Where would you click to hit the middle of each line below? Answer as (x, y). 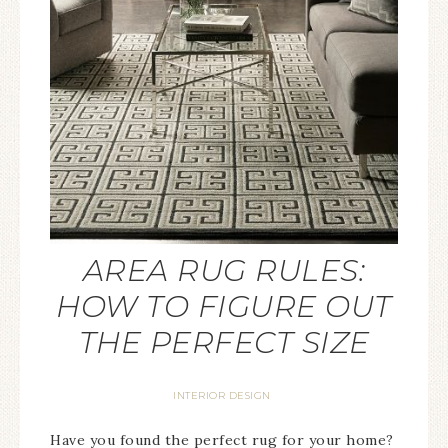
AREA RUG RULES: (224, 270)
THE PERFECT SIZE (224, 342)
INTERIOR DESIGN (222, 395)
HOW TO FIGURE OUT (224, 306)
